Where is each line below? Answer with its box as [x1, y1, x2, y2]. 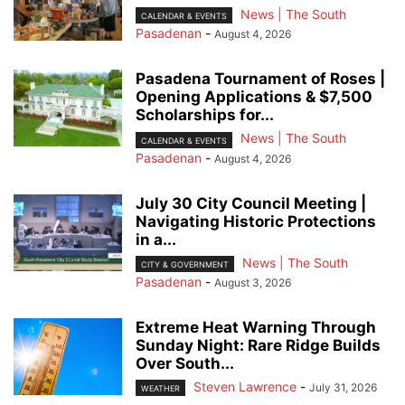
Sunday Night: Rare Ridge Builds [136, 335, 381, 354]
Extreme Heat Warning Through [136, 317, 376, 336]
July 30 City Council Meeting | [136, 193, 366, 212]
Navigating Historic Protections [136, 212, 376, 231]
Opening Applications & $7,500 [136, 88, 372, 107]
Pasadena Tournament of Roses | [136, 70, 385, 89]
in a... [136, 230, 176, 249]
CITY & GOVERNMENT [141, 259, 229, 269]
